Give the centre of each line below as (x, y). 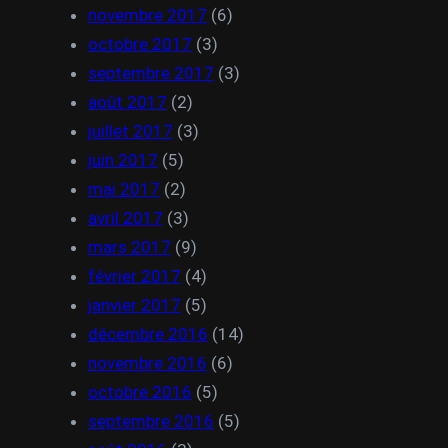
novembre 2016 (147, 363)
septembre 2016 (151, 421)
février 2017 (134, 276)
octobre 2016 (140, 392)
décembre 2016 (148, 334)
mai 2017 (124, 189)
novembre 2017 (147, 15)
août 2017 (127, 102)
